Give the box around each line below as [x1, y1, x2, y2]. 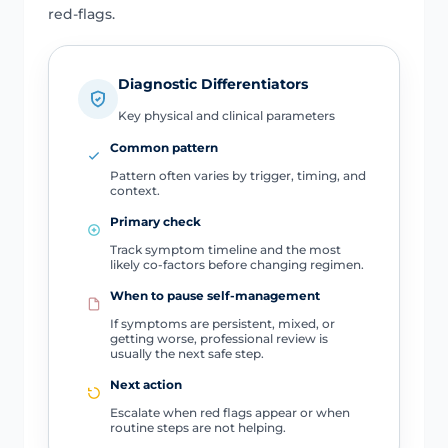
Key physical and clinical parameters [117, 108, 335, 124]
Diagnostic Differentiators [117, 75, 308, 94]
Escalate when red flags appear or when [109, 405, 350, 421]
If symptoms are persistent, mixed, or [109, 316, 335, 332]
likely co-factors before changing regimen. [109, 257, 364, 273]
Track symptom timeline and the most [109, 242, 341, 258]
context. [109, 183, 160, 199]
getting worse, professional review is [109, 331, 328, 347]
